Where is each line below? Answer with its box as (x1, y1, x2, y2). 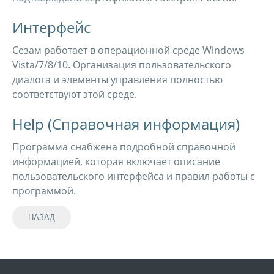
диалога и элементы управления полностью (12, 73, 223, 86)
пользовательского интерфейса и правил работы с (12, 169, 255, 183)
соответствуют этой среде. (12, 87, 137, 101)
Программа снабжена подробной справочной (12, 140, 235, 154)
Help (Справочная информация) (12, 114, 240, 134)
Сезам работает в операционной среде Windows (12, 43, 245, 57)
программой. (12, 184, 76, 198)
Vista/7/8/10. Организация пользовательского (12, 58, 231, 72)
